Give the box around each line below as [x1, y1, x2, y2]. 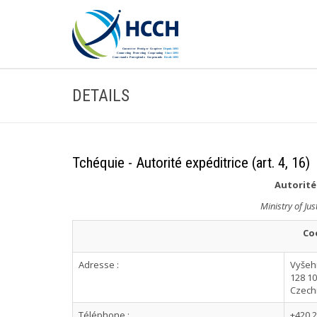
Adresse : [79, 258, 119, 271]
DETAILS [72, 86, 129, 105]
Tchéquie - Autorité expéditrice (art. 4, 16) [72, 154, 310, 171]
